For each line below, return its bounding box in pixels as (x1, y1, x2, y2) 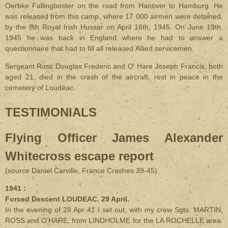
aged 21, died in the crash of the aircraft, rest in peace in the (5, 73, 223, 81)
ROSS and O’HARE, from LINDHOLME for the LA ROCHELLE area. (5, 216, 223, 224)
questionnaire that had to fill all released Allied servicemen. (5, 44, 194, 52)
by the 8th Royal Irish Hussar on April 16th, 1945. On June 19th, (5, 23, 223, 31)
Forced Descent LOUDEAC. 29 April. (5, 195, 129, 203)
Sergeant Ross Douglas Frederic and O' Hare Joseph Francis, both (5, 62, 223, 70)
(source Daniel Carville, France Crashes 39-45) (5, 166, 157, 175)
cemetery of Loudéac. (5, 83, 75, 92)
